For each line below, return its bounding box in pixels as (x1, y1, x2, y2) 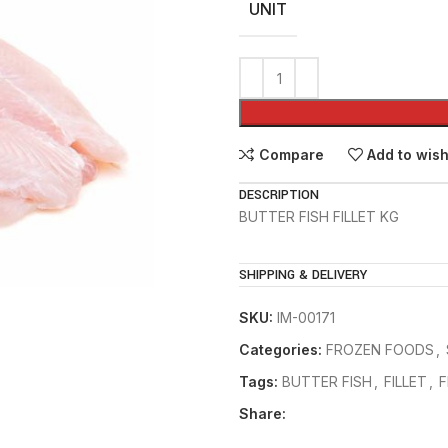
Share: (239, 405, 286, 422)
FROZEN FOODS (326, 341, 434, 358)
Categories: (239, 341, 322, 358)
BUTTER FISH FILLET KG (239, 208, 399, 225)
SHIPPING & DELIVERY (239, 266, 367, 284)
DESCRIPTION (239, 186, 319, 204)
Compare (258, 145, 324, 163)
